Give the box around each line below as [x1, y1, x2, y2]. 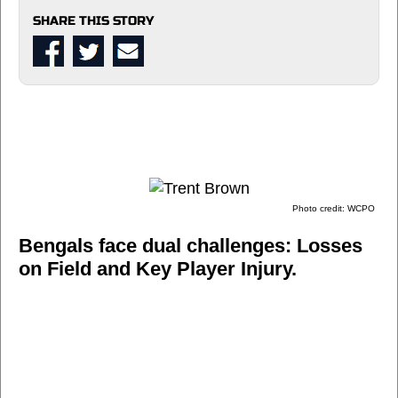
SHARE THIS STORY [33, 12, 154, 28]
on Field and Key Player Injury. [19, 257, 297, 280]
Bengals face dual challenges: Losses [19, 234, 362, 257]
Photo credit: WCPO [292, 203, 375, 213]
